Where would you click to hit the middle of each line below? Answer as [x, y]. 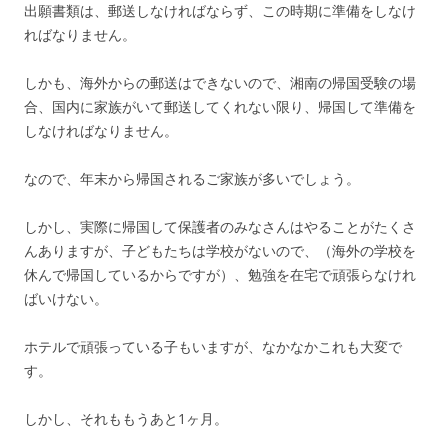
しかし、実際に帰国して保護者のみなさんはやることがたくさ [220, 226]
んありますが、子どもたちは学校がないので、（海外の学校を [220, 250]
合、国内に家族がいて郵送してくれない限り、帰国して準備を [220, 106]
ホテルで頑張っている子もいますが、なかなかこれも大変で [213, 346]
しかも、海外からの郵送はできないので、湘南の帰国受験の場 [220, 82]
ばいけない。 [66, 298]
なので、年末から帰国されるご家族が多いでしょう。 [192, 178]
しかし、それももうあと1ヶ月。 [126, 418]
